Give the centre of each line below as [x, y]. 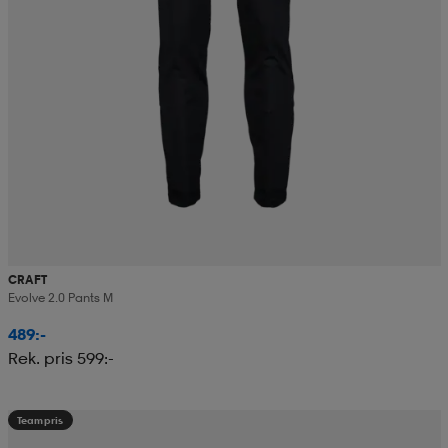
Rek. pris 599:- [60, 358]
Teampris [40, 420]
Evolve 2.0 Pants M [60, 298]
